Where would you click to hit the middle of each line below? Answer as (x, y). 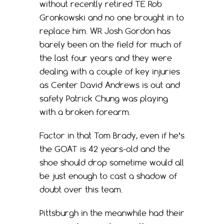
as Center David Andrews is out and (110, 85)
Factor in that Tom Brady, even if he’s (112, 135)
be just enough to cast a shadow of (108, 176)
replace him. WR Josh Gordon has (105, 31)
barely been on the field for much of (110, 44)
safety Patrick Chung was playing (104, 98)
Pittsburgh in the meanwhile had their (112, 213)
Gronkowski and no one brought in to (112, 17)
